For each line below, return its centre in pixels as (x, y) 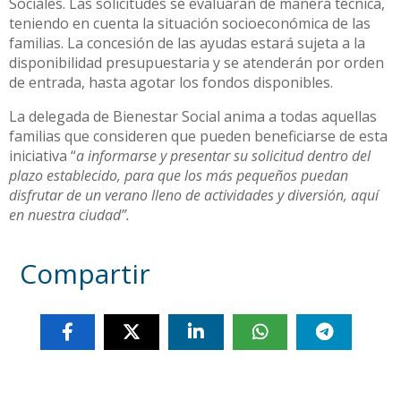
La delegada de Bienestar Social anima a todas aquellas (193, 116)
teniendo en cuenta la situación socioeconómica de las (190, 23)
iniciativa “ (43, 155)
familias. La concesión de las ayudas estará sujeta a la (187, 43)
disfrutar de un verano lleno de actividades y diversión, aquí (194, 195)
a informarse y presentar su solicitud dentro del (223, 155)
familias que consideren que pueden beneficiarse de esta (198, 136)
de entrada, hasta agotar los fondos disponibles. (171, 82)
